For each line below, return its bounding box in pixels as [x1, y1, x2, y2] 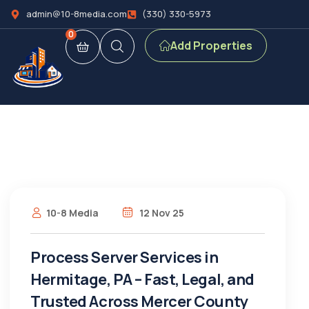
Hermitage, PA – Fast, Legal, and [30, 269, 255, 290]
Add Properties [170, 38, 252, 53]
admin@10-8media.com [26, 8, 127, 20]
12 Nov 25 [137, 206, 184, 219]
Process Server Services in [30, 247, 219, 268]
